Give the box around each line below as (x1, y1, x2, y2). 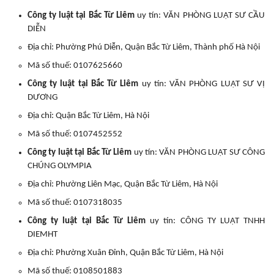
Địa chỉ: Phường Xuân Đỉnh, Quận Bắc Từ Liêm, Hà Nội (28, 248, 223, 257)
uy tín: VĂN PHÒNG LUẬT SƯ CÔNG (131, 148, 265, 157)
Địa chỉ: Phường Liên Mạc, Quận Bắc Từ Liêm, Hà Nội (28, 180, 218, 189)
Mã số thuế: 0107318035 (28, 198, 122, 207)
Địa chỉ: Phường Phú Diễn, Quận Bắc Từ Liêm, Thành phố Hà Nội (28, 43, 260, 52)
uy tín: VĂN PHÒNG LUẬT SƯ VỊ (138, 80, 265, 89)
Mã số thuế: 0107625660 (28, 61, 122, 70)
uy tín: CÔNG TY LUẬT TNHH (146, 217, 265, 226)
